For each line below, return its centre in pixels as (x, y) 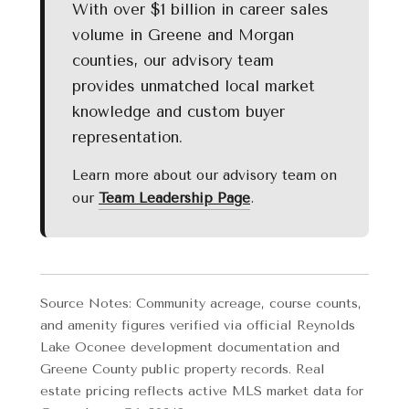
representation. (127, 138)
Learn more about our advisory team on (204, 176)
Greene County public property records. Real (183, 370)
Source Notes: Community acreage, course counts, (201, 304)
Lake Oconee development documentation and (190, 348)
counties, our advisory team (173, 61)
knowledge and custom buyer (178, 112)
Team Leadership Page (174, 199)
